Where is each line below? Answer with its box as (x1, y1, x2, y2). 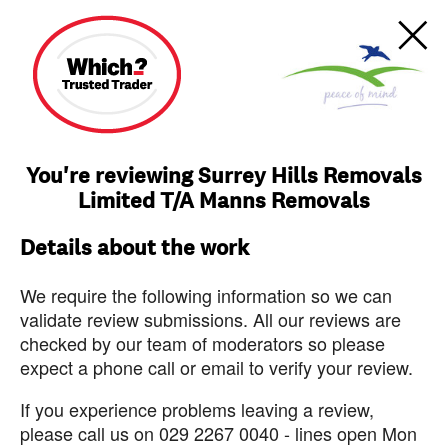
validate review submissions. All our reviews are (20, 306, 401, 332)
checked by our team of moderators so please (20, 330, 385, 356)
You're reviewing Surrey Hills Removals (26, 162, 422, 190)
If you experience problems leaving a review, (20, 396, 374, 422)
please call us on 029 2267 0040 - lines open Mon (20, 420, 417, 446)
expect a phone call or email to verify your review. (20, 354, 413, 380)
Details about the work (20, 234, 249, 262)
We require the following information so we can (20, 282, 392, 308)
